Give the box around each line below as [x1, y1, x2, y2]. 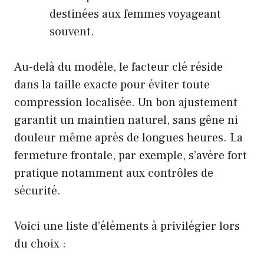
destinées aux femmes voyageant [49, 6, 221, 22]
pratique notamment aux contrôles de [14, 166, 213, 181]
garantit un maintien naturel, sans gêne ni [14, 113, 238, 128]
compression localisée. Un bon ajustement [14, 95, 237, 111]
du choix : [14, 236, 66, 252]
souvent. [49, 24, 94, 40]
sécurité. [14, 183, 61, 199]
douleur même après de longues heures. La [14, 130, 243, 146]
